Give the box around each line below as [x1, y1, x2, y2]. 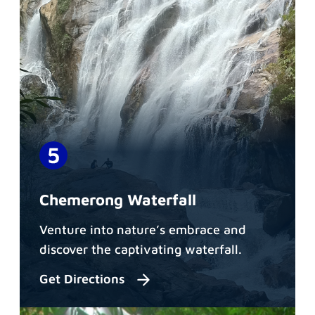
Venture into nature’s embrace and [39, 221, 246, 237]
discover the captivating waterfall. [39, 241, 242, 257]
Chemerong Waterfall [39, 190, 196, 209]
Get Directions [39, 271, 129, 287]
